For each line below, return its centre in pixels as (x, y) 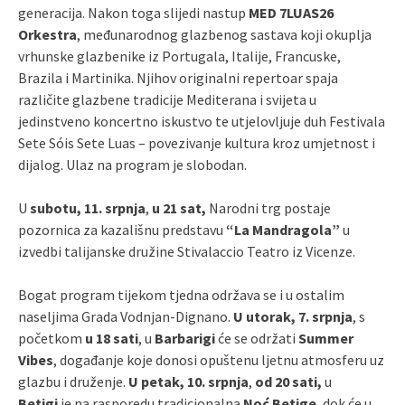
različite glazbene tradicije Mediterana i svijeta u (167, 99)
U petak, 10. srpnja (188, 381)
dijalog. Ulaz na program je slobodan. (132, 164)
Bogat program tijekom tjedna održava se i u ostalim (181, 294)
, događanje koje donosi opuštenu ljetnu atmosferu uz (219, 359)
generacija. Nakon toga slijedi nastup (133, 12)
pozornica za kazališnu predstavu (122, 229)
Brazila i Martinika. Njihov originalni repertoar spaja (178, 77)
